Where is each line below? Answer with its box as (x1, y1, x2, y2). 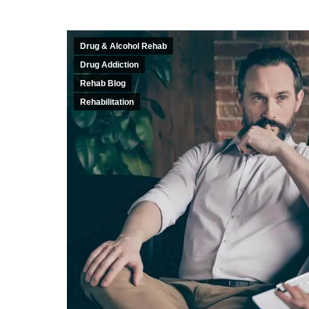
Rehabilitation (80, 97, 134, 107)
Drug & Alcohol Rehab (80, 41, 167, 51)
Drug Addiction (80, 60, 139, 70)
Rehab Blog (80, 79, 126, 88)
